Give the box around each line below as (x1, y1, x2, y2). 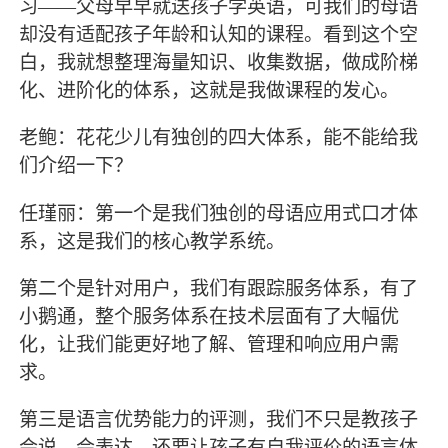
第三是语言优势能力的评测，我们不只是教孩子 (19, 408, 419, 430)
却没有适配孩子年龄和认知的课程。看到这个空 (19, 24, 419, 46)
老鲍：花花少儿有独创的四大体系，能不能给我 (19, 127, 419, 149)
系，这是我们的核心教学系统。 (19, 230, 286, 252)
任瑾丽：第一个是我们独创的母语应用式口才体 (19, 202, 419, 224)
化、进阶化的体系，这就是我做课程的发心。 (19, 80, 400, 102)
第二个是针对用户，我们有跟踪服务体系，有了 (19, 277, 419, 299)
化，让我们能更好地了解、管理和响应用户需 (19, 333, 400, 355)
